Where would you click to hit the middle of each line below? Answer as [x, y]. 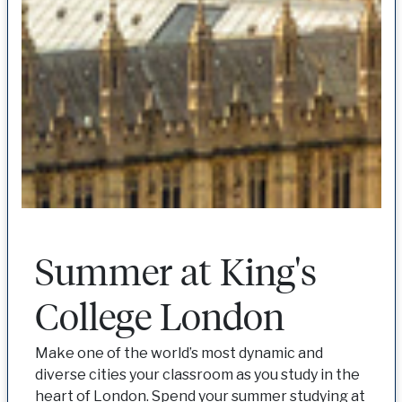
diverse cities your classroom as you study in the [197, 374]
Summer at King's [175, 270]
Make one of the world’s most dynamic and [179, 353]
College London [159, 315]
